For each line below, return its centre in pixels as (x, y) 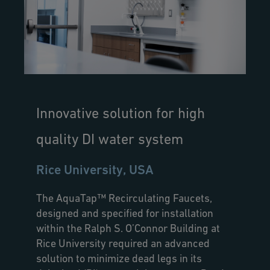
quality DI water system (110, 139)
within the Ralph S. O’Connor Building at (128, 228)
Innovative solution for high (121, 113)
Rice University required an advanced (123, 243)
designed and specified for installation (125, 213)
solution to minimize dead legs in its (119, 258)
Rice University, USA (95, 169)
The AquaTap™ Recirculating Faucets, (124, 198)
